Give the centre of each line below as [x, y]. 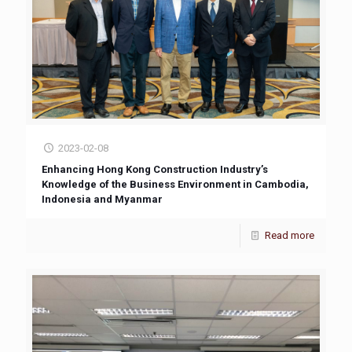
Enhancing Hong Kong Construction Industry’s [155, 169]
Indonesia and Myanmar [102, 199]
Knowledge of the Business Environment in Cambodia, [175, 184]
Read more [290, 235]
